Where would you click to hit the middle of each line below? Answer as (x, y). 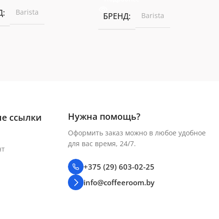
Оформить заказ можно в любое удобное (137, 132)
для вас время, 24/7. (102, 143)
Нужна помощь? (104, 116)
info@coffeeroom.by (119, 182)
